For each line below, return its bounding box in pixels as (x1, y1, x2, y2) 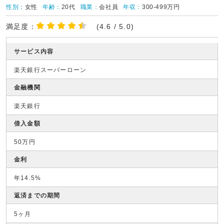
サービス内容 (14, 48, 54, 55)
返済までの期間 (14, 192, 60, 199)
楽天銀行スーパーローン (14, 66, 87, 73)
